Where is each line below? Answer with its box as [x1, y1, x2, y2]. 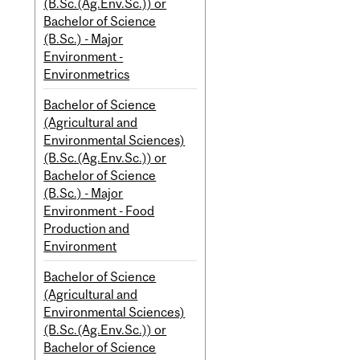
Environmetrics [43, 66, 130, 81]
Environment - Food [43, 202, 155, 218]
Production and [43, 220, 130, 235]
